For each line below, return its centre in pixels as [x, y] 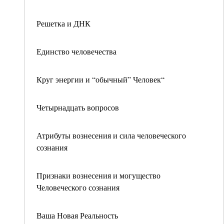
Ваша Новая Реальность [77, 215]
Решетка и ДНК [63, 23]
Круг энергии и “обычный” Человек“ [100, 79]
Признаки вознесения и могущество [98, 175]
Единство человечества [76, 51]
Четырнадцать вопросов [78, 107]
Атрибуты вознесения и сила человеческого [111, 135]
